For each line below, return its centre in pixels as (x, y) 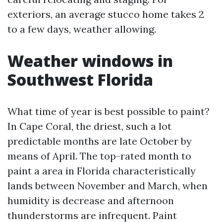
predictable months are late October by (100, 141)
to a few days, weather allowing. (82, 29)
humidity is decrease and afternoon (91, 200)
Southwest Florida (80, 80)
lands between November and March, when (108, 186)
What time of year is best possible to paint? (109, 111)
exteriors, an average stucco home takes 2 (106, 14)
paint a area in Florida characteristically (102, 171)
